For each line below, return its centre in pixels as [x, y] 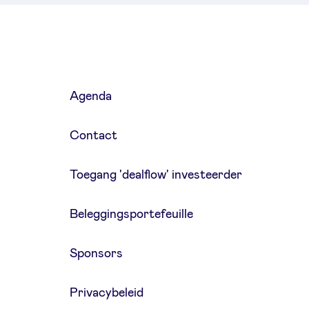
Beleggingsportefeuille [131, 214]
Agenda [90, 96]
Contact [93, 136]
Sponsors [96, 253]
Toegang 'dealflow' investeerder [156, 175]
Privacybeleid [106, 293]
